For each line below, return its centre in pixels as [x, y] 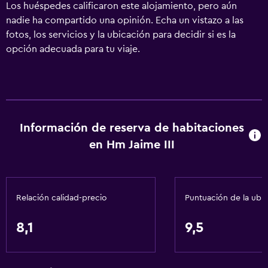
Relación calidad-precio [62, 198]
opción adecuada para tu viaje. [73, 49]
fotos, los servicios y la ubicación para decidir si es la [121, 35]
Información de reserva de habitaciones [132, 128]
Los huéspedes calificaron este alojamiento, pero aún [121, 6]
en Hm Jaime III [132, 145]
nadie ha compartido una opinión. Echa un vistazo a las [125, 20]
